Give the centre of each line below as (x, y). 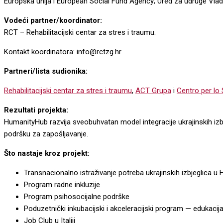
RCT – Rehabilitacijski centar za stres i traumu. (81, 32)
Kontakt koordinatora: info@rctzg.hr (63, 52)
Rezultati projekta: (36, 110)
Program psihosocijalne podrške (77, 197)
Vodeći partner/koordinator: (53, 20)
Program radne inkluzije (62, 185)
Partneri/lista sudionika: (46, 71)
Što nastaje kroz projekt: (47, 153)
